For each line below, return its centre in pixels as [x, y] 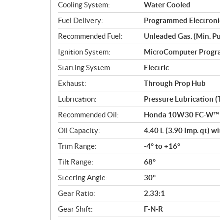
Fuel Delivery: [81, 20]
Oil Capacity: [79, 130]
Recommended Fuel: [90, 36]
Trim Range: [77, 146]
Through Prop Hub [175, 83]
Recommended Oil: [88, 115]
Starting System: [85, 68]
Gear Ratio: [77, 193]
